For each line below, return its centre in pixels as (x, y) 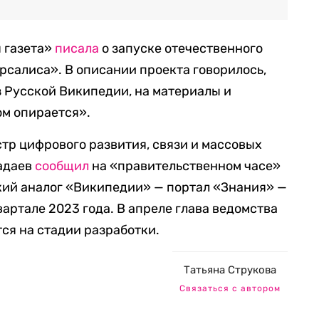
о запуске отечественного (181, 49)
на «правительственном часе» (185, 166)
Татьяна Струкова (230, 270)
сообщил (62, 166)
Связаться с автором (230, 289)
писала (77, 49)
